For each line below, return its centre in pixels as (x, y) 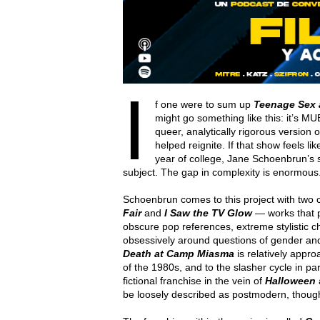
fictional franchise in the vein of (194, 280)
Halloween (290, 280)
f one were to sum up (204, 104)
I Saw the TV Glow (208, 212)
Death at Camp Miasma (179, 253)
